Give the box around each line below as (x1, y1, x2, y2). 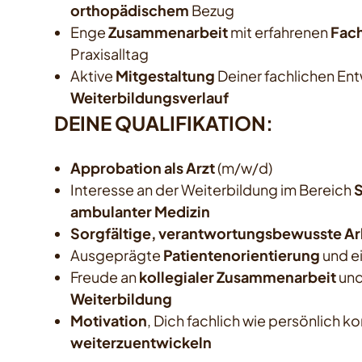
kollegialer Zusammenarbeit (139, 267, 337, 287)
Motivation (70, 311, 148, 330)
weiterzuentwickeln (70, 333, 213, 352)
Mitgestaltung (116, 66, 216, 86)
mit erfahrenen (228, 23, 331, 42)
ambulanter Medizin (70, 202, 211, 221)
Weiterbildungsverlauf (70, 88, 229, 107)
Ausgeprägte (70, 246, 164, 265)
